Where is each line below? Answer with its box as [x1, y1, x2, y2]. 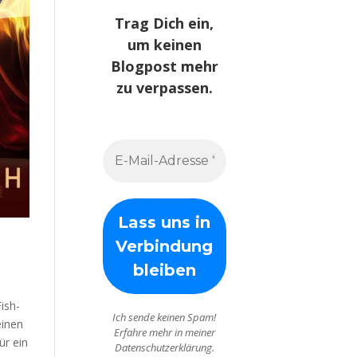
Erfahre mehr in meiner [113, 325, 215, 340]
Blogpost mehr [110, 57, 218, 76]
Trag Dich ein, [115, 14, 214, 33]
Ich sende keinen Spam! [112, 310, 217, 325]
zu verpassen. [116, 78, 213, 98]
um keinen [127, 35, 202, 55]
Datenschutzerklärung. [114, 340, 214, 355]
